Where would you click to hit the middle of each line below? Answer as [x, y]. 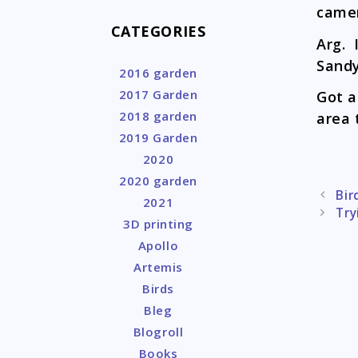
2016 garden [158, 73]
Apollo [158, 245]
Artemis [158, 267]
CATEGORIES [158, 31]
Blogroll [158, 332]
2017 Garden [158, 94]
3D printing [158, 224]
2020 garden [158, 181]
